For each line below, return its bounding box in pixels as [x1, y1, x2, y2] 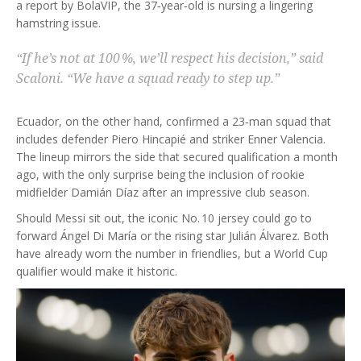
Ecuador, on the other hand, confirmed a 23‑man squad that [16, 113, 331, 129]
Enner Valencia [247, 131, 323, 147]
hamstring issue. [16, 15, 101, 31]
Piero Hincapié [111, 131, 186, 147]
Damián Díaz [71, 184, 139, 200]
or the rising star [137, 227, 229, 243]
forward [16, 227, 60, 243]
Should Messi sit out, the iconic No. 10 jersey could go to [16, 210, 312, 226]
